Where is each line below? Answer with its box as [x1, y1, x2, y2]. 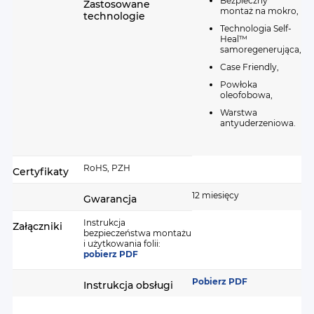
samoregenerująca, [220, 43, 301, 55]
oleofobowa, [220, 89, 273, 100]
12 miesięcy [192, 189, 239, 200]
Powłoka [220, 78, 257, 90]
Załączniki [13, 219, 62, 233]
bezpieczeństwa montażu [83, 227, 191, 238]
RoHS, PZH [83, 162, 130, 173]
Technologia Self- [220, 22, 292, 34]
